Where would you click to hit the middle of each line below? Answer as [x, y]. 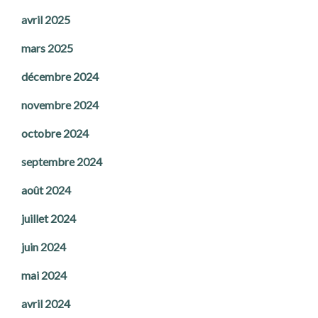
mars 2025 [47, 48]
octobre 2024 [55, 133]
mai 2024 [44, 275]
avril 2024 [46, 304]
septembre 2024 [62, 162]
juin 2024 [44, 247]
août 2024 [46, 190]
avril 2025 [46, 20]
